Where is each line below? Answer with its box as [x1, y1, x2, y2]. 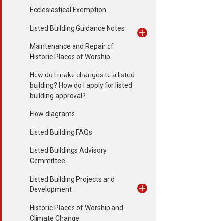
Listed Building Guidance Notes [30, 24, 125, 32]
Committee [30, 157, 65, 165]
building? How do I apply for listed [30, 81, 132, 89]
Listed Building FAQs [30, 128, 92, 136]
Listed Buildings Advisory [30, 147, 107, 154]
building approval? [30, 92, 86, 100]
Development [30, 185, 72, 193]
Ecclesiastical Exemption [30, 6, 106, 14]
